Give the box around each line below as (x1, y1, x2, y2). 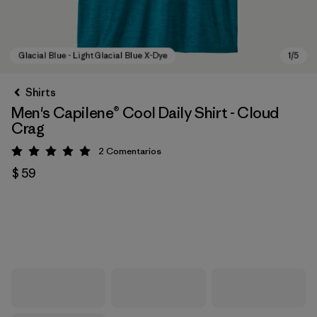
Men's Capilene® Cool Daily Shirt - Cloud (11, 103, 279, 122)
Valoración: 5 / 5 (52, 146, 129, 161)
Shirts (25, 86, 56, 99)
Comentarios (106, 145, 161, 157)
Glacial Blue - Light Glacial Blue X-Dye (26, 207, 239, 222)
